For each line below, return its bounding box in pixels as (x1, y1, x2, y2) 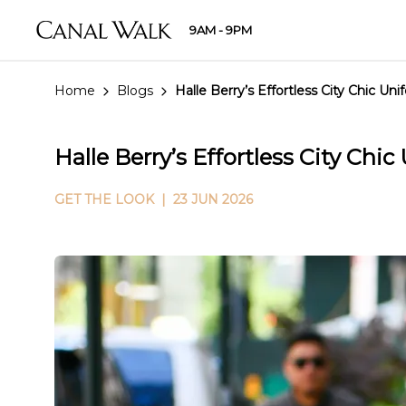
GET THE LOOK (54, 191, 154, 208)
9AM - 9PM (188, 22, 252, 37)
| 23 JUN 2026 (154, 191, 253, 208)
